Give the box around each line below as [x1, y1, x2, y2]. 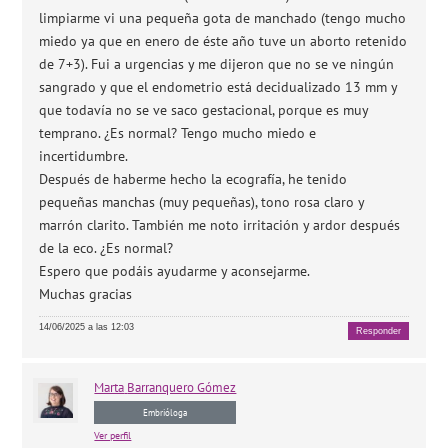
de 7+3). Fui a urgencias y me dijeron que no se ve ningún [39, 55, 395, 73]
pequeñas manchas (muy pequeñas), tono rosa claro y [39, 193, 365, 211]
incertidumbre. [39, 147, 129, 165]
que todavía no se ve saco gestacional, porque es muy [39, 101, 369, 119]
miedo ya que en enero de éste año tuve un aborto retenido [39, 32, 408, 50]
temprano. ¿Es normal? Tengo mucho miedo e [39, 124, 317, 142]
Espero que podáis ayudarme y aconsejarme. [39, 262, 311, 280]
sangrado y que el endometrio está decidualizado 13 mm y [39, 78, 398, 96]
